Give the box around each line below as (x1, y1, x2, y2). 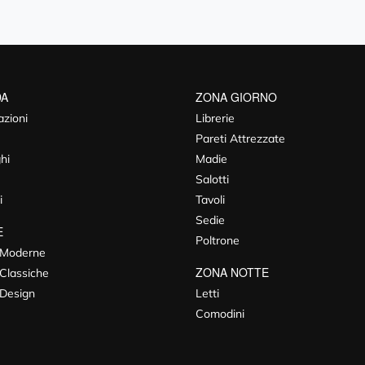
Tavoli (195, 192, 225, 208)
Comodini (195, 306, 244, 322)
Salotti (195, 172, 229, 187)
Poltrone (195, 233, 240, 248)
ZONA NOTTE (195, 264, 269, 281)
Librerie (195, 111, 235, 126)
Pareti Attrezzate (195, 131, 285, 147)
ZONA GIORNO (195, 89, 277, 106)
